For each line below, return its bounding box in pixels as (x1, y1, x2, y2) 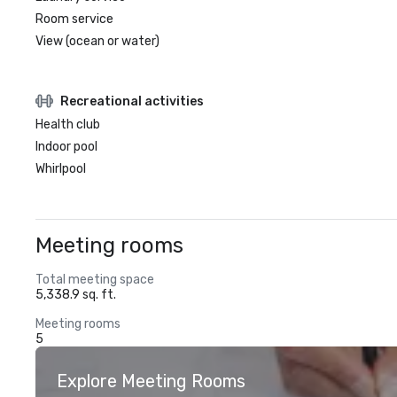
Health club (35, 117, 100, 132)
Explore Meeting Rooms (57, 370, 245, 392)
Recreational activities (60, 93, 204, 109)
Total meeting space (35, 272, 154, 287)
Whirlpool (35, 161, 86, 176)
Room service (35, 12, 113, 27)
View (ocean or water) (35, 34, 160, 49)
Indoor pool (35, 139, 97, 154)
